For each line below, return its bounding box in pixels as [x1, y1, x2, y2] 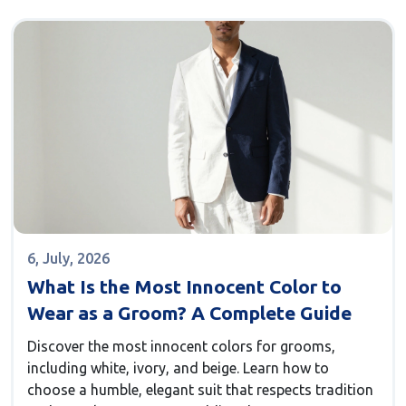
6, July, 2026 [27, 250, 110, 267]
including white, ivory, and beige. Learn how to [27, 360, 329, 377]
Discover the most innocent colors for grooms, [27, 338, 335, 355]
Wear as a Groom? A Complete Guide [27, 302, 352, 324]
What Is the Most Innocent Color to [27, 275, 342, 298]
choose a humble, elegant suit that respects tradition [27, 382, 373, 399]
